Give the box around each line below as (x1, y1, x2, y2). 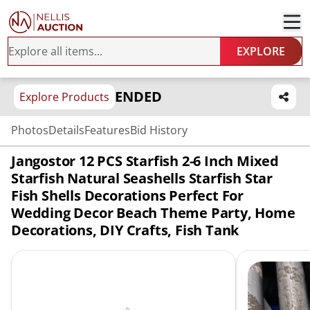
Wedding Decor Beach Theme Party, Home (11, 203, 295, 222)
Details (48, 122, 84, 138)
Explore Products (19, 89, 109, 104)
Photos (11, 122, 48, 138)
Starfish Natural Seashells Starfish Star (11, 169, 273, 188)
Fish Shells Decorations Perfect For (11, 186, 244, 205)
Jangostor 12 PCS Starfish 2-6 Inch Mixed (11, 152, 279, 170)
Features (84, 122, 130, 138)
